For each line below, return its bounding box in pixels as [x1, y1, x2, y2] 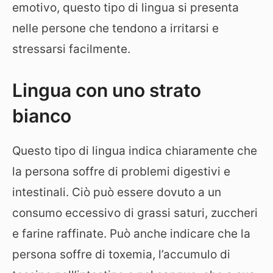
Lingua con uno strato [12, 79, 201, 101]
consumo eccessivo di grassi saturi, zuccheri [12, 205, 258, 220]
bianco [12, 104, 71, 127]
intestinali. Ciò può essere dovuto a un [12, 185, 221, 199]
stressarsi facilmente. [12, 42, 130, 56]
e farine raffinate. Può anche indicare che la [12, 226, 250, 241]
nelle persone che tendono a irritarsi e [12, 21, 219, 35]
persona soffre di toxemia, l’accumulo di [12, 247, 230, 261]
